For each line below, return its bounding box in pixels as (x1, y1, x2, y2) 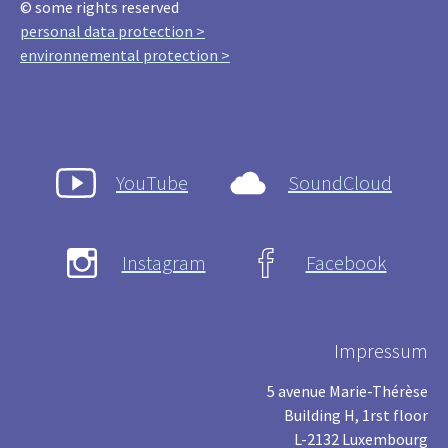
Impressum (334, 337, 428, 363)
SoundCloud (288, 169, 392, 195)
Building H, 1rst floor (284, 404, 428, 425)
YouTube (116, 169, 188, 195)
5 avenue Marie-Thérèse (267, 380, 428, 401)
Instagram (121, 249, 206, 275)
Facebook (305, 249, 387, 275)
